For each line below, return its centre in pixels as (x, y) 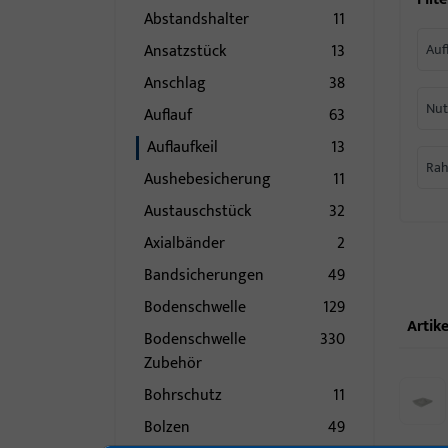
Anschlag (179, 83)
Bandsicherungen (208, 275)
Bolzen (171, 427)
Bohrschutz (187, 395)
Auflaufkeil (187, 147)
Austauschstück (202, 211)
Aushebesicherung (212, 179)
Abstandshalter (201, 19)
